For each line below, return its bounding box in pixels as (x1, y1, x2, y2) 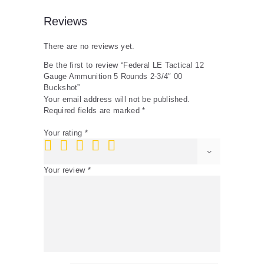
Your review (44, 165, 88, 174)
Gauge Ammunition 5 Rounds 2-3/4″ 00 (44, 71, 183, 81)
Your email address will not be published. (44, 94, 190, 104)
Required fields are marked (44, 105, 143, 115)
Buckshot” (44, 82, 80, 92)
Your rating (44, 128, 85, 138)
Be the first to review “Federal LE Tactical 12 (44, 60, 204, 70)
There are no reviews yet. (44, 41, 135, 51)
